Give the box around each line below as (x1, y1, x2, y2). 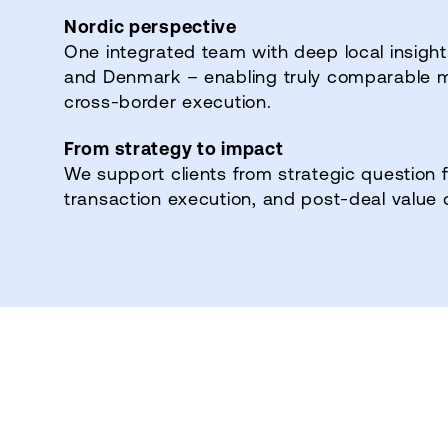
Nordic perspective (63, 15, 237, 36)
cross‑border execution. (63, 90, 278, 111)
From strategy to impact (63, 138, 284, 158)
